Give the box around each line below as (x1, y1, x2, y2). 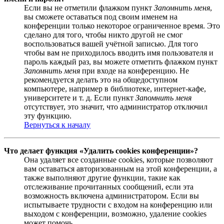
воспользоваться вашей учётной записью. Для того (24, 39, 198, 48)
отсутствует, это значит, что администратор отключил (24, 102, 207, 111)
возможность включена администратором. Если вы (24, 191, 199, 200)
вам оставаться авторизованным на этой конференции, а (24, 164, 217, 173)
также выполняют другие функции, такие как (24, 173, 180, 182)
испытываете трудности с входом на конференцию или (24, 200, 212, 209)
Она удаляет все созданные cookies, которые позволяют (24, 155, 213, 164)
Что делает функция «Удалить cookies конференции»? (4, 146, 198, 155)
